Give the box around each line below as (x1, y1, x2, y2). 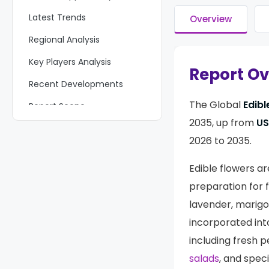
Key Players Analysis (29, 56, 111, 68)
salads (189, 252, 219, 265)
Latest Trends (29, 11, 86, 23)
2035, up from (189, 116, 254, 130)
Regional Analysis (29, 34, 100, 46)
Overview (190, 13, 232, 25)
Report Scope (29, 100, 85, 112)
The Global (189, 98, 241, 112)
